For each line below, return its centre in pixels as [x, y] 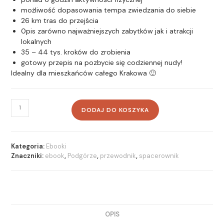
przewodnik [118, 155]
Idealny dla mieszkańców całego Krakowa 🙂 [84, 73]
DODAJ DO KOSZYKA [115, 110]
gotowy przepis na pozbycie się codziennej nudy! [102, 62]
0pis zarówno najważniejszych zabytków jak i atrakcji [107, 31]
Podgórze [82, 155]
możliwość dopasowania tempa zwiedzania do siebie [109, 10]
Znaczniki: [28, 155]
